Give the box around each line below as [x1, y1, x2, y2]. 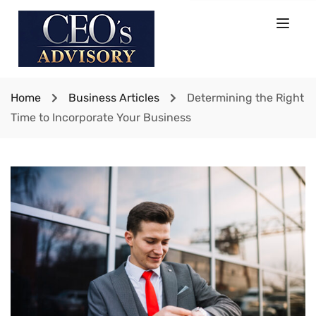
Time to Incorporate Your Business [11, 111, 191, 124]
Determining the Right [187, 91, 304, 104]
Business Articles [68, 91, 159, 104]
